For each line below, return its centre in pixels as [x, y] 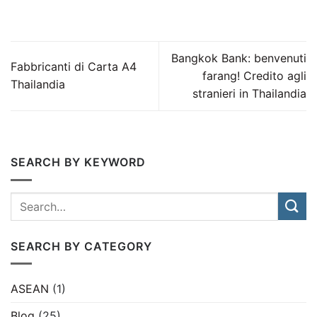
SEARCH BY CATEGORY [81, 246]
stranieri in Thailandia [249, 93]
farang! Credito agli [254, 75]
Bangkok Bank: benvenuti [239, 58]
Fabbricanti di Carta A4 [74, 67]
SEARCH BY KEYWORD [78, 162]
